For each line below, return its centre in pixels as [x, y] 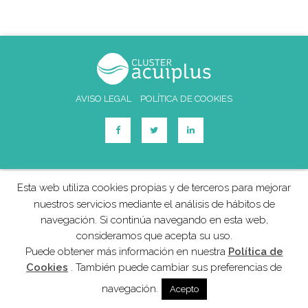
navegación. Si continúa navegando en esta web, [154, 220]
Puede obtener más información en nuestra [126, 251]
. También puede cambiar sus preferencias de [175, 267]
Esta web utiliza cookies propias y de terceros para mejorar [154, 188]
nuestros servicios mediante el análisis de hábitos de [154, 204]
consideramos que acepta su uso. [154, 235]
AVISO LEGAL [103, 99]
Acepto [184, 289]
